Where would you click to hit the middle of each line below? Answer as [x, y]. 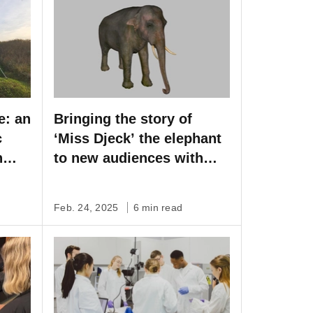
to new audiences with [129, 158]
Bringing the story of [123, 118]
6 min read [158, 207]
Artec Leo [86, 177]
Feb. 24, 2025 [88, 207]
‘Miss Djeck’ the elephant [138, 138]
